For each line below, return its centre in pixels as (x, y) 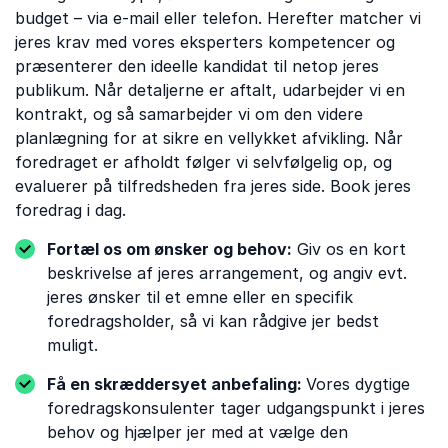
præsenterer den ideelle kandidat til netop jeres (197, 66)
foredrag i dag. (70, 210)
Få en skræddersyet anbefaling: (176, 384)
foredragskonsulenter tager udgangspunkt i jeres (236, 408)
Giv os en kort (349, 249)
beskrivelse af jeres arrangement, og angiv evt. (227, 273)
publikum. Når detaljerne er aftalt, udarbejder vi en (210, 90)
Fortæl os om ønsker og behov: (169, 249)
